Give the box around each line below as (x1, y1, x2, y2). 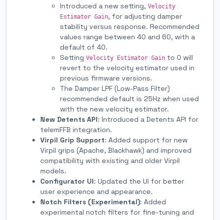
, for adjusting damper (108, 11, 182, 21)
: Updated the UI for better (94, 176, 184, 186)
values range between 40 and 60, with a (60, 32, 195, 41)
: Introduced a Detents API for (98, 114, 198, 124)
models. (40, 166, 66, 175)
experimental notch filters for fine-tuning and (40, 207, 194, 217)
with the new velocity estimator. (60, 104, 169, 113)
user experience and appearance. (40, 187, 153, 196)
